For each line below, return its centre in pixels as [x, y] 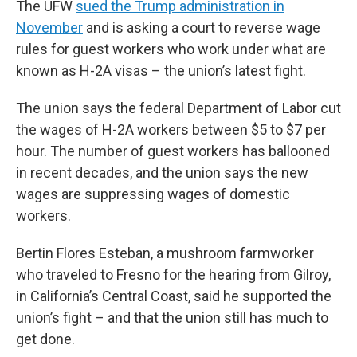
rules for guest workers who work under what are [171, 49]
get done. [45, 339]
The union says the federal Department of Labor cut [178, 108]
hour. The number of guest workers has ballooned [173, 151]
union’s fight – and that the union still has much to [172, 318]
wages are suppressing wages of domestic [153, 194]
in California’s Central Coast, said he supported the [174, 296]
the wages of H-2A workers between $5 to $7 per [171, 129]
